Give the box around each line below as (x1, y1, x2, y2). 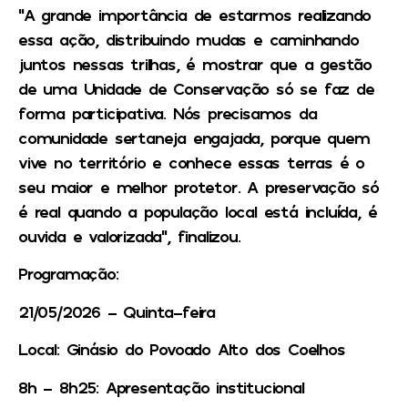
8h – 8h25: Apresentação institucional (18, 376, 304, 397)
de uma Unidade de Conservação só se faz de (18, 77, 374, 98)
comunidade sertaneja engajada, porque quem (18, 127, 370, 148)
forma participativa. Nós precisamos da (18, 102, 317, 123)
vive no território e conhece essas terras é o (18, 151, 364, 172)
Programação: (18, 263, 118, 284)
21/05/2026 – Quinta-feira (18, 301, 215, 321)
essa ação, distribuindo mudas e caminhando (18, 28, 359, 49)
